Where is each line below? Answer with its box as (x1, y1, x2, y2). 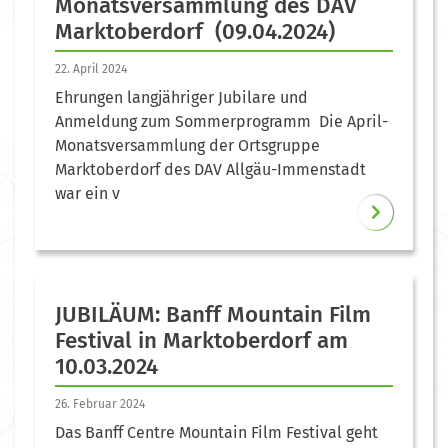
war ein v (55, 183, 120, 203)
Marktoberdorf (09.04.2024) (55, 17, 335, 45)
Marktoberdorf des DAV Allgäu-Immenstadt (55, 159, 366, 179)
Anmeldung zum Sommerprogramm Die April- (55, 111, 388, 131)
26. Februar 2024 (55, 396, 145, 411)
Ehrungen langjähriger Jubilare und (55, 87, 308, 107)
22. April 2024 (55, 61, 127, 76)
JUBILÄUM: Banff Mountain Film (55, 300, 371, 328)
